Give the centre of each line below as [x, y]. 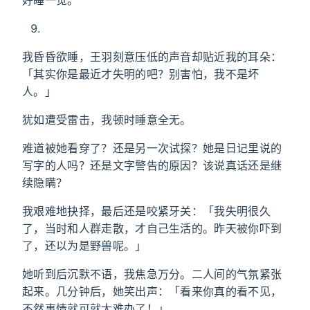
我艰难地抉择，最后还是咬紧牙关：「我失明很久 [147, 211]
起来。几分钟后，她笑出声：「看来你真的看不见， [152, 291]
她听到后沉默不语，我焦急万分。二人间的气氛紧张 [152, 274]
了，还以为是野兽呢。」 [84, 246]
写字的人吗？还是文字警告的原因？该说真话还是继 [152, 165]
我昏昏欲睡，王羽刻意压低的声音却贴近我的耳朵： [152, 57]
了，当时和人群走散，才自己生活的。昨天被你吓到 [152, 228]
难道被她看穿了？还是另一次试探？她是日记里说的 [152, 148]
